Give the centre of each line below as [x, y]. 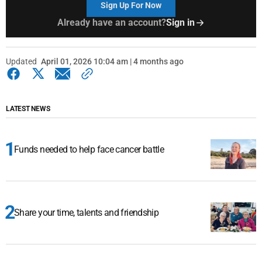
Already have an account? [111, 23]
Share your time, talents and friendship [87, 213]
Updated [21, 61]
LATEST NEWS [28, 109]
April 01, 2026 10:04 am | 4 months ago [112, 61]
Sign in [180, 23]
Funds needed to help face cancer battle [89, 149]
